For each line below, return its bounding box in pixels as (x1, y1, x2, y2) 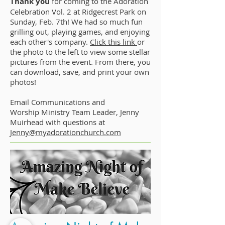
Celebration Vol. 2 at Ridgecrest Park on (10, 7, 146, 17)
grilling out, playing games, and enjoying (10, 27, 150, 37)
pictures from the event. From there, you (10, 57, 151, 67)
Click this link (90, 37, 137, 47)
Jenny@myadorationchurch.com (10, 127, 121, 137)
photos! (10, 77, 36, 87)
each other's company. (10, 37, 90, 47)
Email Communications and (10, 97, 105, 107)
